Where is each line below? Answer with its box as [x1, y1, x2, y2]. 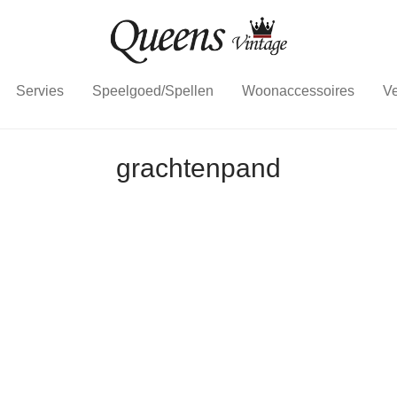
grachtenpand [116, 153, 281, 183]
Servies [15, 83, 64, 99]
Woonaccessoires [241, 83, 354, 99]
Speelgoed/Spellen [91, 83, 214, 99]
